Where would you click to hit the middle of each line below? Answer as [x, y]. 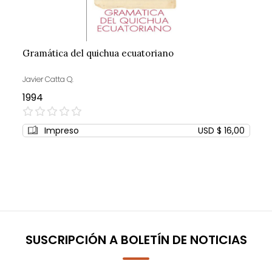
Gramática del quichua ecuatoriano [98, 53]
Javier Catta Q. [48, 79]
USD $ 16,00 [221, 130]
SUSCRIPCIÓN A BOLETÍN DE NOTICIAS [136, 240]
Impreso [61, 130]
